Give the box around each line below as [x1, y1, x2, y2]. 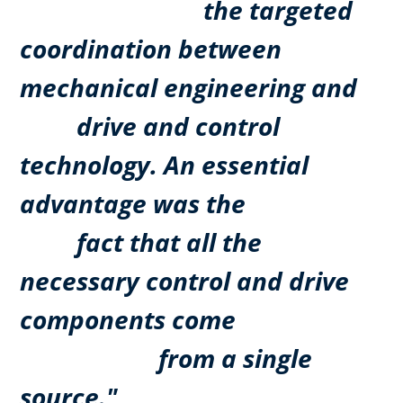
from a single [20, 340, 312, 375]
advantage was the [20, 185, 246, 220]
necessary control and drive [20, 263, 349, 298]
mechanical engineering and [20, 69, 357, 104]
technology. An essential [20, 147, 309, 182]
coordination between [20, 31, 282, 66]
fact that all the [20, 224, 262, 259]
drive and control [20, 108, 280, 143]
